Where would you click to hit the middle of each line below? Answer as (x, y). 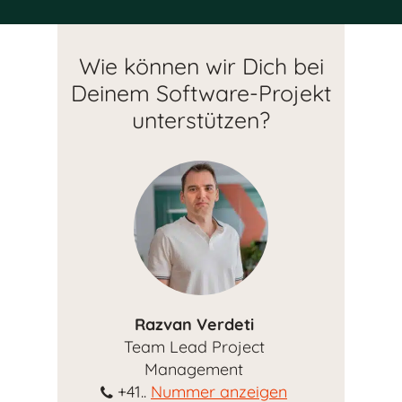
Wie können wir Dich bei (201, 66)
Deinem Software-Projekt (201, 92)
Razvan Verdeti (194, 324)
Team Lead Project (194, 346)
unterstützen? (201, 119)
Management (194, 369)
